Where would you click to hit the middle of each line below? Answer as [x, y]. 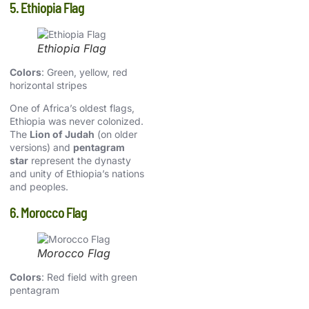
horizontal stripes [48, 86]
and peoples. [39, 187]
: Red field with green [89, 277]
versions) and [41, 148]
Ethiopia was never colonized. [77, 121]
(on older [116, 134]
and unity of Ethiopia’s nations [77, 174]
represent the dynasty [80, 161]
